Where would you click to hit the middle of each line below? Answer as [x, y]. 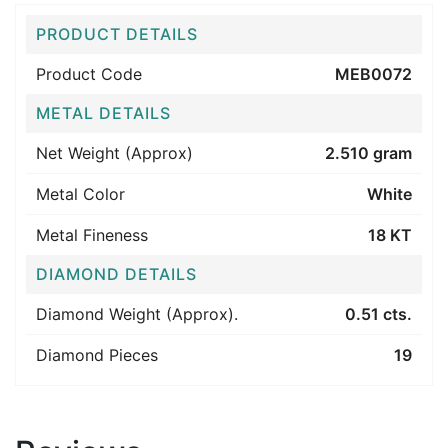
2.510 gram [368, 153]
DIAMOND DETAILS [116, 274]
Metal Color [80, 194]
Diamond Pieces [97, 355]
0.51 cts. [378, 314]
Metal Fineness [92, 235]
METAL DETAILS [103, 113]
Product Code [89, 74]
